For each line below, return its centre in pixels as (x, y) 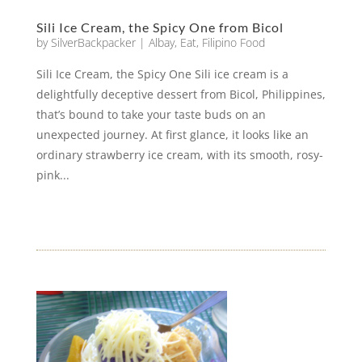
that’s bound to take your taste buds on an (151, 114)
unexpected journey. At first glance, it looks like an (172, 135)
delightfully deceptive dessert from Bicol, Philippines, (181, 94)
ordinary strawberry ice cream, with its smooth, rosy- (179, 155)
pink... (53, 175)
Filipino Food (233, 42)
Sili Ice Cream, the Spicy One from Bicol (160, 27)
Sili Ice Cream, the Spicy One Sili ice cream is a (162, 74)
